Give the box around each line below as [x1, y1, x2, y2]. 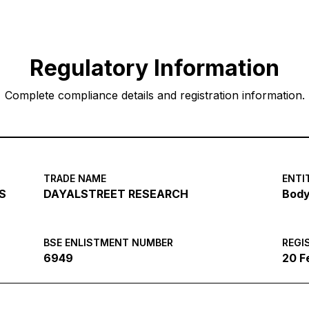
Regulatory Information [30, 54, 279, 81]
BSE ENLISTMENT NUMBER [43, 237, 173, 248]
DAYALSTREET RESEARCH [43, 187, 188, 201]
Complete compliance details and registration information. [4, 88, 305, 102]
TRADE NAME [43, 172, 106, 184]
